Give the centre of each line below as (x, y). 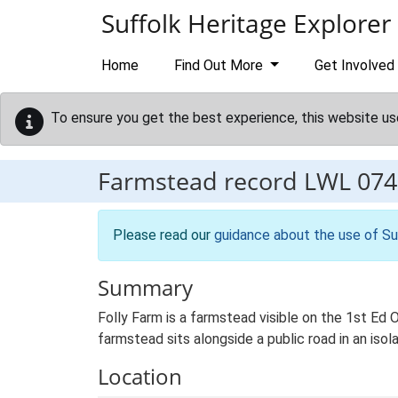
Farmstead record (201, 181)
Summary (145, 287)
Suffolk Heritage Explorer (246, 23)
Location (140, 376)
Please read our (163, 235)
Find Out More (220, 65)
